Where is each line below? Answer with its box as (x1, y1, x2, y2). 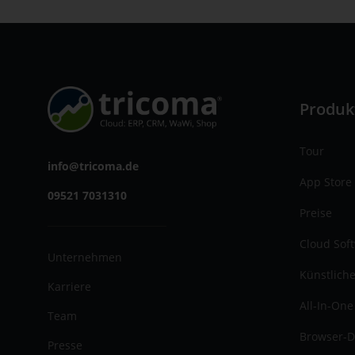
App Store (300, 174, 353, 189)
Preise (300, 205, 333, 220)
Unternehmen (48, 249, 123, 265)
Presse (48, 337, 83, 353)
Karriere (48, 278, 92, 294)
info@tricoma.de (48, 158, 139, 174)
